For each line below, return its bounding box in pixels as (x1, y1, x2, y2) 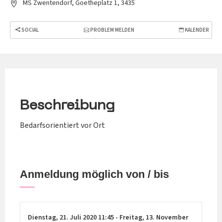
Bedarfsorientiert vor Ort (20, 120, 105, 131)
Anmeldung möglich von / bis (20, 168, 169, 181)
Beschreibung (20, 99, 114, 113)
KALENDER (184, 26, 209, 34)
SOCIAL (20, 26, 39, 34)
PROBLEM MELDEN (89, 26, 134, 34)
